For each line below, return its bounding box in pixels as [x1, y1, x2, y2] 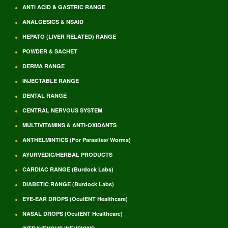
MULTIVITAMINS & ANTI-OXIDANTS [22, 121, 117, 129]
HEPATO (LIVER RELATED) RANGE [22, 33, 116, 40]
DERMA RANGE [22, 62, 65, 70]
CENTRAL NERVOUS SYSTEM [22, 106, 102, 114]
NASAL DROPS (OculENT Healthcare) [22, 210, 123, 217]
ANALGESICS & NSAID [22, 18, 83, 25]
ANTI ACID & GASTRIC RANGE [22, 3, 105, 11]
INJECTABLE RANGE [22, 77, 79, 84]
